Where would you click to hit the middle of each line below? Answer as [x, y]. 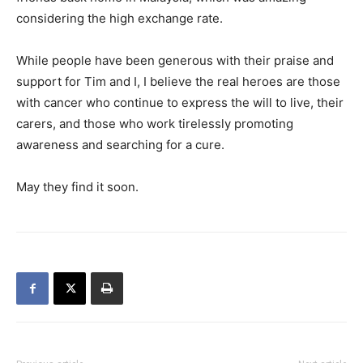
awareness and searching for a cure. [120, 145]
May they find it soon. [77, 187]
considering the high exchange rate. [120, 18]
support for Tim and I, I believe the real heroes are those [178, 81]
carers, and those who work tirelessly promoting [155, 124]
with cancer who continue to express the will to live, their [180, 102]
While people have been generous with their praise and [175, 60]
